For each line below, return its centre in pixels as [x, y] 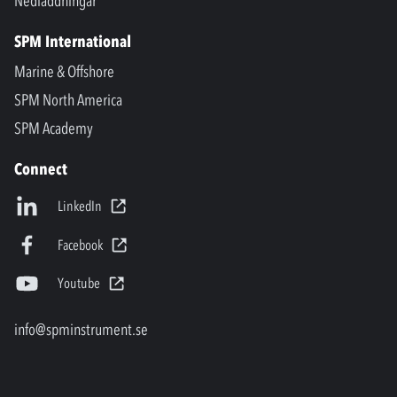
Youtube [78, 283]
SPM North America [68, 100]
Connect [41, 169]
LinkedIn [79, 205]
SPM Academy [54, 128]
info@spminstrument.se [81, 330]
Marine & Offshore [64, 71]
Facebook [80, 244]
